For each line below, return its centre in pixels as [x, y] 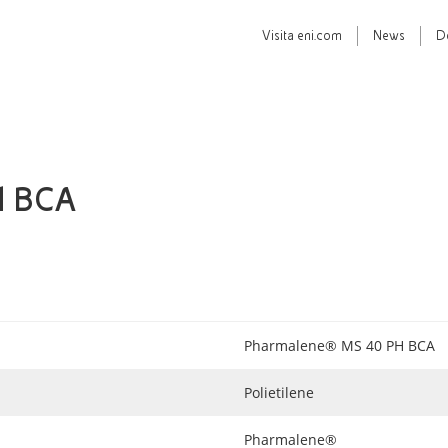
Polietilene [279, 392]
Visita [279, 36]
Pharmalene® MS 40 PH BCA [339, 345]
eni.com [319, 36]
